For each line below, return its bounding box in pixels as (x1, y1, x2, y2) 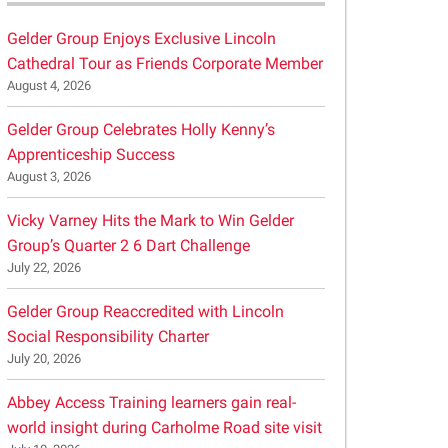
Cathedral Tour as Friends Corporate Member (7, 54, 323, 73)
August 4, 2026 (7, 78, 91, 93)
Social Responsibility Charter (7, 327, 209, 346)
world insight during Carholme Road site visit (7, 418, 322, 437)
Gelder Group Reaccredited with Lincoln (7, 302, 284, 321)
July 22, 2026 (7, 260, 81, 275)
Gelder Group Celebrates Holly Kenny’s (7, 120, 275, 139)
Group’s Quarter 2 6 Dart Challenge (7, 236, 250, 255)
